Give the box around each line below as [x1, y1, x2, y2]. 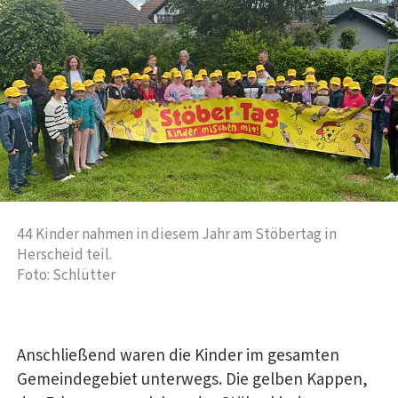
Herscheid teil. [17, 243, 112, 266]
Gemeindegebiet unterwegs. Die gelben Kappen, [17, 368, 368, 393]
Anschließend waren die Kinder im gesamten [17, 344, 339, 369]
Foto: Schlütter [17, 263, 115, 286]
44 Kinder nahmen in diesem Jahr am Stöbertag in [17, 222, 337, 245]
